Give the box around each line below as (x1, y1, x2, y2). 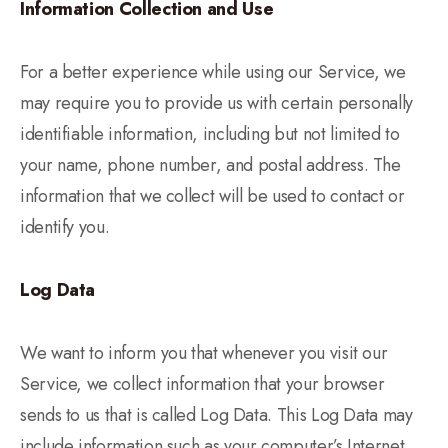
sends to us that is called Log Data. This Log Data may (20, 402, 413, 428)
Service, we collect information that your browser (20, 371, 385, 397)
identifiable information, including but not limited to (20, 121, 400, 147)
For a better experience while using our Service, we (20, 59, 406, 85)
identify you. (20, 214, 110, 240)
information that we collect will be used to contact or (20, 183, 405, 209)
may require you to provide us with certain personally (20, 90, 413, 116)
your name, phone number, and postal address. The (20, 152, 401, 178)
